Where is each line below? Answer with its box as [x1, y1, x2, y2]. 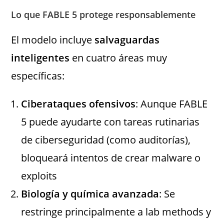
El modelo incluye [11, 33, 95, 47]
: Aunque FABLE [135, 97, 208, 111]
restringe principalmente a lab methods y [21, 205, 211, 219]
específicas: [11, 69, 65, 83]
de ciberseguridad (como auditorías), [21, 133, 191, 147]
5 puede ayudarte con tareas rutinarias [21, 115, 200, 129]
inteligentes [11, 51, 70, 65]
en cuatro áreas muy [69, 51, 167, 65]
